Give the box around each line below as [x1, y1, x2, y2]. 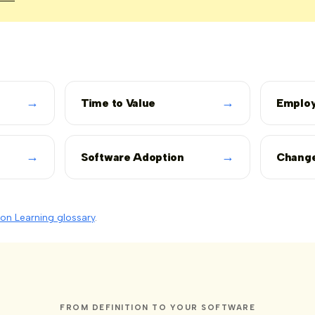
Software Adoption [81, 150, 184, 164]
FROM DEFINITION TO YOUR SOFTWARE [60, 303, 255, 312]
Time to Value [81, 96, 156, 110]
